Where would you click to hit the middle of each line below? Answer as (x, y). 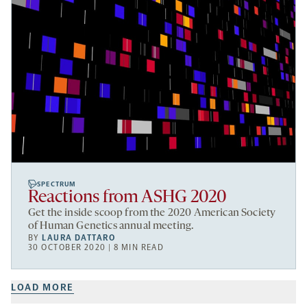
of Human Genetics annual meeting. (111, 226)
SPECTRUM (57, 184)
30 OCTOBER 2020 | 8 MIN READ (96, 247)
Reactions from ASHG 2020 (127, 197)
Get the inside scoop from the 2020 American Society (152, 213)
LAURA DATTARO (79, 237)
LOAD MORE (43, 287)
